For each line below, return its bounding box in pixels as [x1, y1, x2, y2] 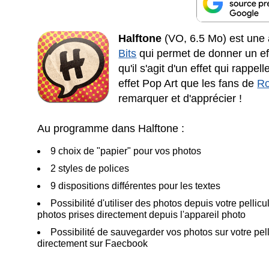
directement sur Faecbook [37, 238, 148, 249]
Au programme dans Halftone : [37, 122, 185, 134]
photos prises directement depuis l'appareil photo [37, 209, 246, 220]
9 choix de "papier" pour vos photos [50, 145, 202, 156]
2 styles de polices [50, 163, 130, 174]
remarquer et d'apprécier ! [118, 92, 243, 104]
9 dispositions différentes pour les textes [50, 180, 221, 191]
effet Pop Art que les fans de [118, 77, 258, 89]
